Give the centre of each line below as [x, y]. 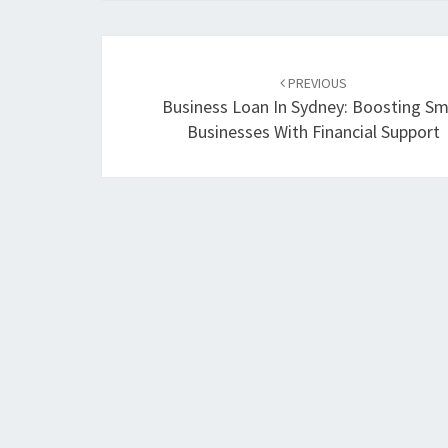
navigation [171, 105]
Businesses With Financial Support [314, 131]
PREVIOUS [316, 83]
